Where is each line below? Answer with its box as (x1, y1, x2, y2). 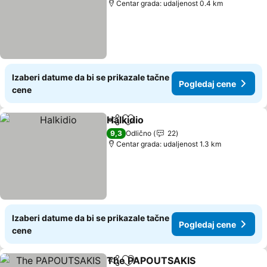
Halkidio (107, 114, 144, 126)
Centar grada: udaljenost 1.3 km (116, 139, 222, 148)
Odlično (126, 129, 152, 138)
